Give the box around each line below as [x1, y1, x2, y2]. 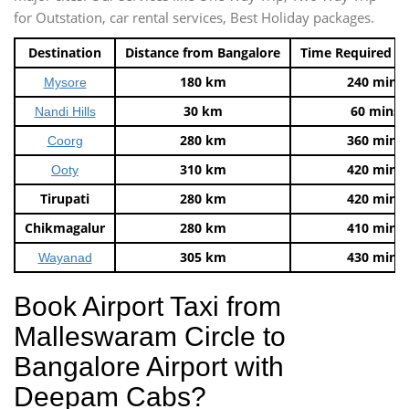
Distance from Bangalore [125, 43, 280, 61]
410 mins [347, 218, 404, 236]
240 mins [347, 72, 404, 90]
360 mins [347, 131, 404, 149]
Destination [28, 43, 101, 61]
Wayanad [37, 249, 92, 265]
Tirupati [40, 189, 89, 207]
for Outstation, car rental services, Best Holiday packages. [14, 7, 374, 26]
